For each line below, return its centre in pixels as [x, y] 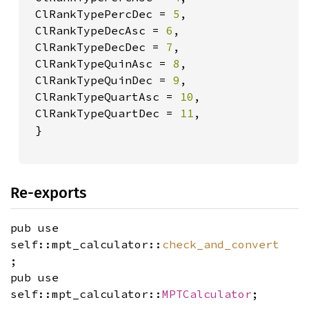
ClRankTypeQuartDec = [104, 113]
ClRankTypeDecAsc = [97, 30]
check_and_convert [221, 244]
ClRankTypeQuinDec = [101, 80]
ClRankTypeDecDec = [97, 47]
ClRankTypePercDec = [101, 14]
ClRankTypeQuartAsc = [104, 97]
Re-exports [48, 193]
